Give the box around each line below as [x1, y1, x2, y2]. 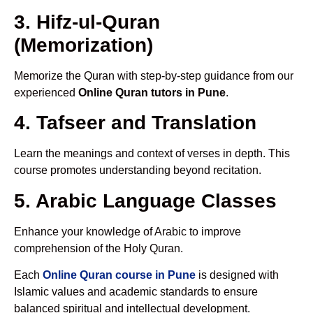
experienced [14, 86, 78, 99]
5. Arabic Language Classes [14, 189, 277, 212]
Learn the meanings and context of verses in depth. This [14, 147, 290, 160]
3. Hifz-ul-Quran [14, 10, 160, 33]
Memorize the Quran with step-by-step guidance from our [14, 69, 293, 82]
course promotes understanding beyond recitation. [14, 164, 261, 177]
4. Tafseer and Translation [14, 112, 256, 134]
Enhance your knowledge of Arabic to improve [14, 225, 241, 238]
